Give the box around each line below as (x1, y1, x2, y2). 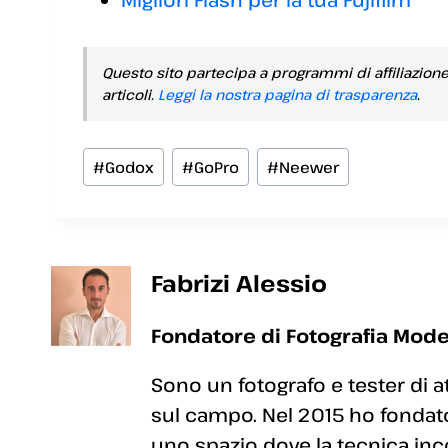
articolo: (82, 171, 160, 197)
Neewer (278, 157, 339, 178)
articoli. (102, 85, 158, 105)
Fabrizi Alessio (151, 267, 327, 299)
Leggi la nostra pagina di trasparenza (158, 85, 417, 105)
